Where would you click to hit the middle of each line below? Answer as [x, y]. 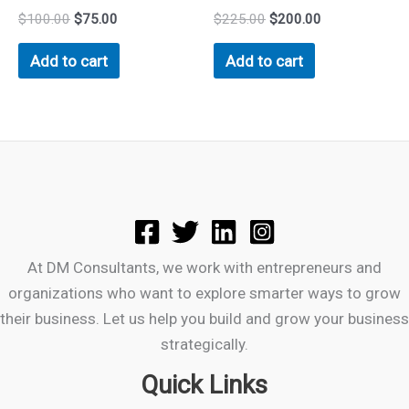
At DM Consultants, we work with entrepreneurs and [204, 267]
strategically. [204, 344]
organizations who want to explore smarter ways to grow [204, 293]
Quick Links [204, 384]
